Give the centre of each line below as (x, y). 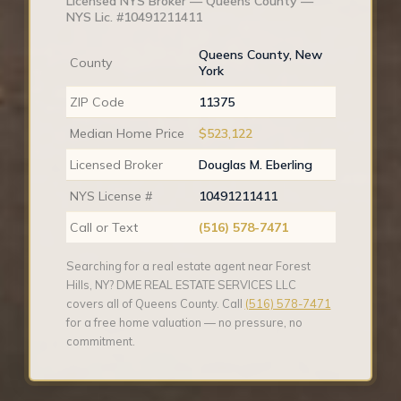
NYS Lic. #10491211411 (134, 17)
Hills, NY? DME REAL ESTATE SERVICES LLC (181, 285)
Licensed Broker (117, 165)
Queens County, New (261, 55)
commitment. (100, 341)
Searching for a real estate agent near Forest (188, 266)
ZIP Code (98, 102)
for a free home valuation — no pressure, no (184, 323)
